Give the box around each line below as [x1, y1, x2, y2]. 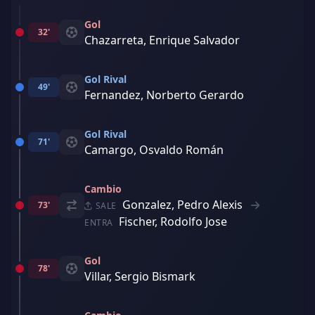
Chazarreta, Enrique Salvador [84, 32, 240, 48]
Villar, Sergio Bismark [84, 269, 195, 284]
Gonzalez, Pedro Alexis [122, 197, 243, 212]
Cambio [84, 182, 122, 195]
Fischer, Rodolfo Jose [119, 214, 227, 229]
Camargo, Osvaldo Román [84, 142, 224, 157]
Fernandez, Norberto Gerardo [84, 87, 244, 103]
